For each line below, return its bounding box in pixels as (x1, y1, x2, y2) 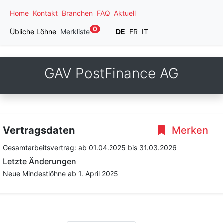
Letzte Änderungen (3, 156, 76, 166)
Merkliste (60, 27, 90, 36)
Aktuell (114, 9, 136, 17)
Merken (169, 124, 208, 136)
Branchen (62, 9, 93, 17)
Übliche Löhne (10, 27, 56, 36)
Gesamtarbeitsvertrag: (3, 143, 78, 152)
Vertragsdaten (3, 124, 75, 136)
